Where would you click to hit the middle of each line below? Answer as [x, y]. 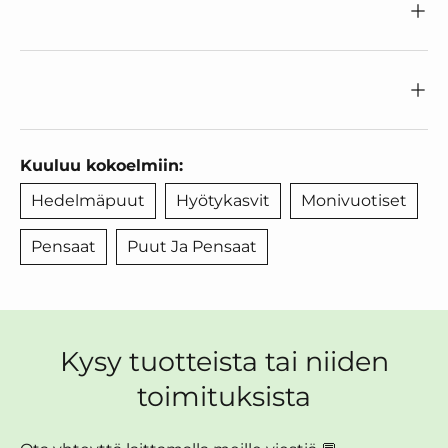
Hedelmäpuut [88, 200]
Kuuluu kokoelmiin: [101, 165]
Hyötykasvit [223, 200]
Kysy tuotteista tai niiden [224, 361]
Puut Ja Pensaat [192, 246]
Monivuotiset [354, 200]
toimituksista [224, 396]
